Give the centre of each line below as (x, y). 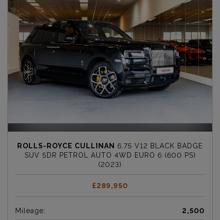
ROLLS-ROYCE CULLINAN (66, 146)
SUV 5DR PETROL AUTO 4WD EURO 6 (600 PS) (110, 155)
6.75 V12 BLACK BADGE (159, 146)
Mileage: (30, 211)
